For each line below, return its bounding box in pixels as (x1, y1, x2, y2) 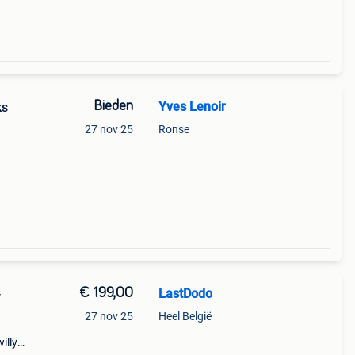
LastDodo (158, 286, 212, 301)
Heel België (158, 310, 212, 323)
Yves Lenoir (158, 99, 226, 114)
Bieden (93, 99, 133, 113)
